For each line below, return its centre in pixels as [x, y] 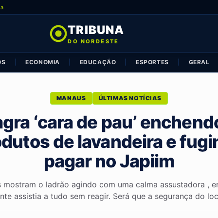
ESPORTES [152, 62]
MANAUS [71, 98]
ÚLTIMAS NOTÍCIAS [130, 98]
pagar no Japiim [109, 161]
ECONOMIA [43, 62]
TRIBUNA [96, 30]
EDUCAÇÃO [98, 62]
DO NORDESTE [93, 41]
